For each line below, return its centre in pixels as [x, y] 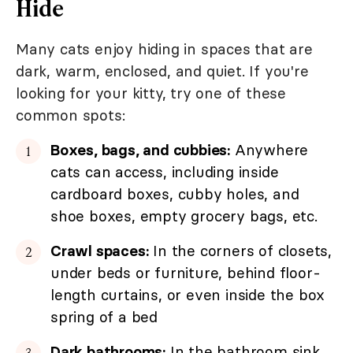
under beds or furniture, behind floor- [186, 273]
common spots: [71, 115]
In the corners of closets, [240, 251]
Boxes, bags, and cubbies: [140, 150]
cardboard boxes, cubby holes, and [175, 194]
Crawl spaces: [100, 251]
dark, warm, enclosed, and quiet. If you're [162, 71]
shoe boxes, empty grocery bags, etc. [184, 216]
